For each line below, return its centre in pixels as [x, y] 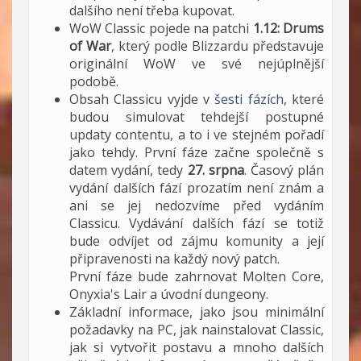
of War [90, 46]
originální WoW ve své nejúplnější [197, 64]
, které [304, 99]
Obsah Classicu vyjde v [142, 99]
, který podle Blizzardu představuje [218, 46]
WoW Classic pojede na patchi [161, 28]
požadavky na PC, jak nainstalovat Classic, [197, 330]
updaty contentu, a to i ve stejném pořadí [197, 135]
